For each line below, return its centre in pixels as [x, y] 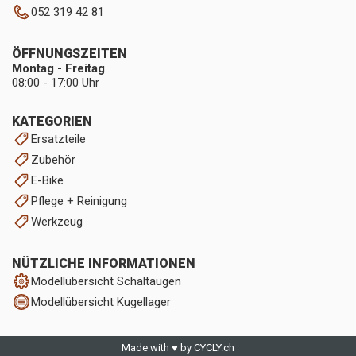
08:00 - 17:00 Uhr [56, 83]
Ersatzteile [58, 139]
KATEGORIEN [52, 121]
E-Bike [47, 180]
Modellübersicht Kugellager [101, 302]
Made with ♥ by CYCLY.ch [178, 348]
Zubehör [53, 160]
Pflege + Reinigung [79, 201]
